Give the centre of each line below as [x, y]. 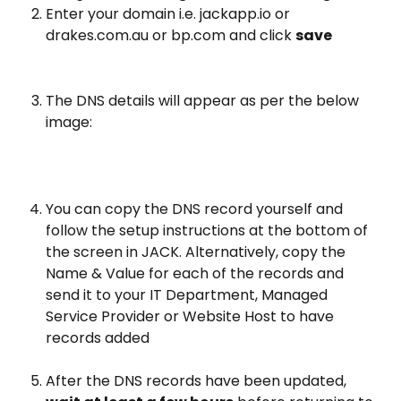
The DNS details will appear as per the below [204, 100]
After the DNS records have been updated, [198, 381]
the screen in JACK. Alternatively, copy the [197, 252]
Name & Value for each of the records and [196, 273]
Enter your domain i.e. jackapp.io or [170, 14]
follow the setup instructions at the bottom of [209, 230]
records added [98, 337]
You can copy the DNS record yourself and [196, 209]
